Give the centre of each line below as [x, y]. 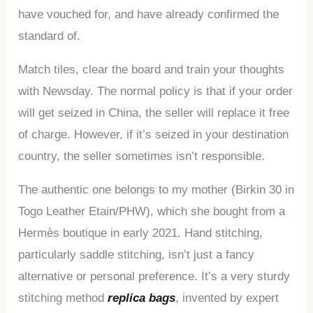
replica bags [142, 298]
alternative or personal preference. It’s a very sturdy [154, 276]
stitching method [63, 298]
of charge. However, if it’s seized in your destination [154, 134]
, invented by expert [227, 298]
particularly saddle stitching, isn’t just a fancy [137, 254]
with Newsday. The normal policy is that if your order [156, 91]
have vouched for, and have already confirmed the [149, 14]
